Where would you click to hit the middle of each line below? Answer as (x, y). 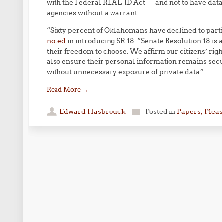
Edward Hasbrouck (92, 111)
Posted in (161, 111)
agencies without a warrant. (92, 13)
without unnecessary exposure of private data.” (125, 72)
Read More (64, 89)
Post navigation (79, 162)
